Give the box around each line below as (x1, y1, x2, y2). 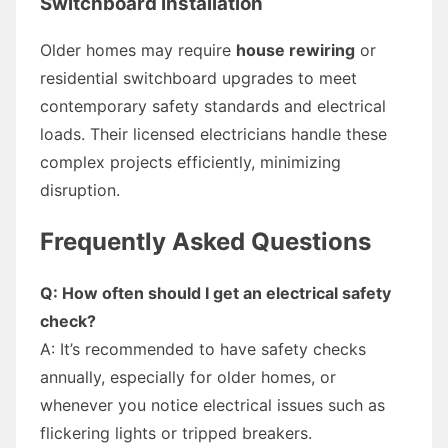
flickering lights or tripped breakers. (40, 422, 312, 443)
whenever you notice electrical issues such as (40, 394, 385, 415)
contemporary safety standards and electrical (40, 95, 386, 116)
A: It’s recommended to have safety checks (40, 338, 366, 359)
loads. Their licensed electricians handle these (40, 123, 387, 144)
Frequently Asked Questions (40, 226, 371, 256)
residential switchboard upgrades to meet (40, 67, 357, 88)
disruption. (40, 179, 120, 200)
